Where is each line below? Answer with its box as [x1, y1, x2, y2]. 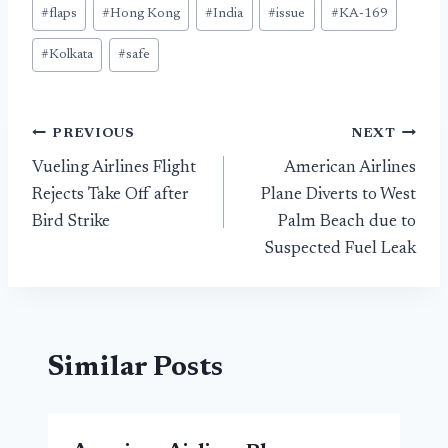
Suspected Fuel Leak [265, 241, 416, 259]
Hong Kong [110, 6, 181, 21]
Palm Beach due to [278, 214, 416, 232]
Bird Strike [32, 214, 110, 232]
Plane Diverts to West [261, 187, 416, 205]
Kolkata [49, 47, 94, 62]
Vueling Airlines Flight [32, 160, 196, 178]
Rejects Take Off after [32, 187, 189, 205]
